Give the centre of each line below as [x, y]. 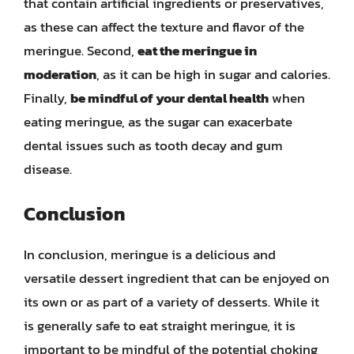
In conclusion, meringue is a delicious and [150, 254]
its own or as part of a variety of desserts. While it [171, 302]
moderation [60, 74]
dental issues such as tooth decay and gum [153, 145]
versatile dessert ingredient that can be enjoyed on [177, 278]
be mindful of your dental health [169, 98]
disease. [48, 169]
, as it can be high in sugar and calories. [213, 74]
